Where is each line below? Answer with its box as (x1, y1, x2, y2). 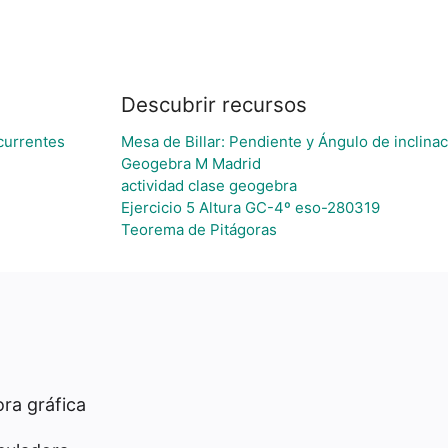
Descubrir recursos (121, 92, 307, 117)
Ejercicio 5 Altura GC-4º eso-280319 (121, 198, 380, 217)
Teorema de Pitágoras (121, 220, 277, 239)
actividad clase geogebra (121, 176, 297, 195)
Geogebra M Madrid (121, 154, 261, 173)
